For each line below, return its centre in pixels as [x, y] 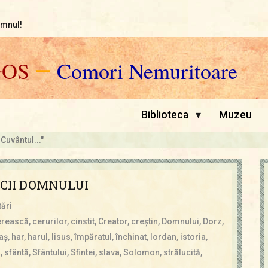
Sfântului [49, 252]
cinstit [82, 221]
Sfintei [83, 252]
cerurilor [49, 221]
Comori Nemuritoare [147, 70]
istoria [193, 237]
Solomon [141, 252]
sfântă [16, 252]
